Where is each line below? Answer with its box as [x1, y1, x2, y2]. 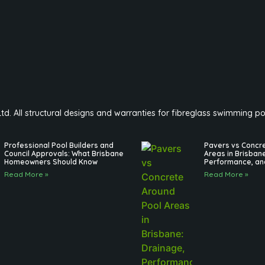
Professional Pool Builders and [4, 141, 114, 150]
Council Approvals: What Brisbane [4, 149, 124, 159]
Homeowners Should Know [4, 157, 98, 167]
